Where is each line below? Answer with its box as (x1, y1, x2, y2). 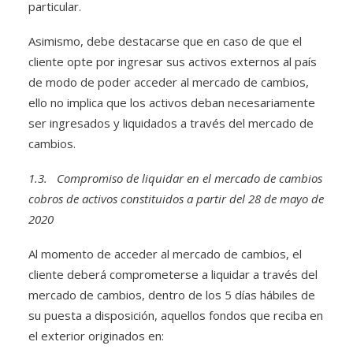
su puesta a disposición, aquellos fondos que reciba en (28, 307, 323, 323)
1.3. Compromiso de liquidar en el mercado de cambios (28, 170, 322, 186)
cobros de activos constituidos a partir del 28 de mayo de (28, 191, 324, 206)
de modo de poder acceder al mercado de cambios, (28, 74, 309, 90)
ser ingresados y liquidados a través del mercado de (28, 115, 314, 131)
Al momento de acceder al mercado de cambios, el (28, 246, 302, 262)
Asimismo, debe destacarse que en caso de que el (28, 33, 302, 49)
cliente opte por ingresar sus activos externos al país (28, 54, 317, 69)
